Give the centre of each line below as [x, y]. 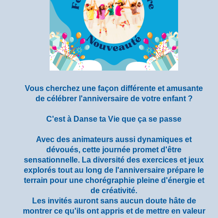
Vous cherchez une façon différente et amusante [114, 88]
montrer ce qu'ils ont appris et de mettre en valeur [114, 211]
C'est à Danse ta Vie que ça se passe [114, 119]
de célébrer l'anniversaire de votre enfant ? [114, 98]
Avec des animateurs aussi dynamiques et [114, 139]
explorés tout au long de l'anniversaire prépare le [114, 170]
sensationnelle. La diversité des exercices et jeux [114, 160]
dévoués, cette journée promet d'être [114, 149]
